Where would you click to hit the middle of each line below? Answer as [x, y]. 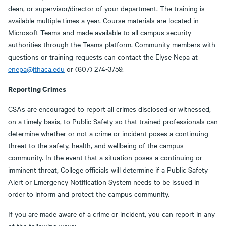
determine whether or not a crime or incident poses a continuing [108, 133]
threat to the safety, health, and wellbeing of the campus [96, 145]
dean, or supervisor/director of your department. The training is [106, 8]
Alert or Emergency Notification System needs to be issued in [104, 182]
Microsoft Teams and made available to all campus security [100, 32]
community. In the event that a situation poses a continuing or [105, 157]
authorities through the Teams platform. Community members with [112, 44]
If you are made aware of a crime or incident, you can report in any [111, 214]
